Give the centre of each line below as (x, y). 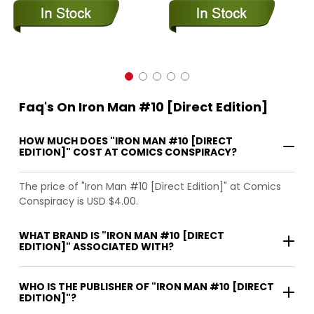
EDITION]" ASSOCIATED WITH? (96, 247)
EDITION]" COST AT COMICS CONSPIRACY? (128, 152)
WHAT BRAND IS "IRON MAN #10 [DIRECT (122, 236)
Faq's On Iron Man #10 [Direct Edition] (143, 107)
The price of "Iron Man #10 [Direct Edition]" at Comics (150, 187)
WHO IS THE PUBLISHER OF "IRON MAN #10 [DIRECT (146, 287)
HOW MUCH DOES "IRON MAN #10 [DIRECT (126, 141)
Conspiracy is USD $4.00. (78, 202)
